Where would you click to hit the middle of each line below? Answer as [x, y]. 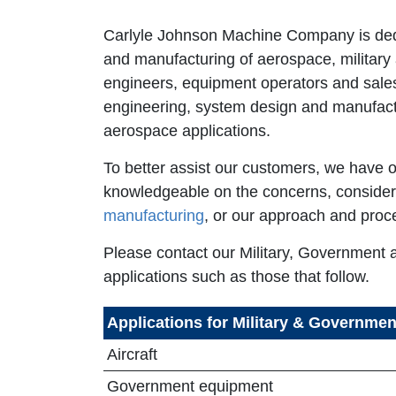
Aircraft [132, 354]
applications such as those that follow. [236, 276]
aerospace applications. [187, 130]
